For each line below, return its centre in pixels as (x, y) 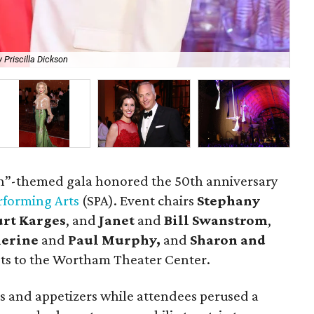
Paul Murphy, (115, 240)
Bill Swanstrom (216, 220)
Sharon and (228, 240)
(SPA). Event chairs (138, 200)
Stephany (229, 200)
